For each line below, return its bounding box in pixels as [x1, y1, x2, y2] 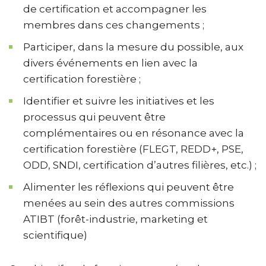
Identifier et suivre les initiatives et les [23, 95, 214, 107]
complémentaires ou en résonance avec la [23, 127, 244, 139]
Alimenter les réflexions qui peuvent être [23, 181, 234, 193]
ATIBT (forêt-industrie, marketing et [23, 213, 208, 225]
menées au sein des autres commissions [23, 197, 235, 209]
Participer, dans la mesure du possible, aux [23, 41, 243, 53]
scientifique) [23, 229, 87, 241]
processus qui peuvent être [23, 111, 166, 123]
